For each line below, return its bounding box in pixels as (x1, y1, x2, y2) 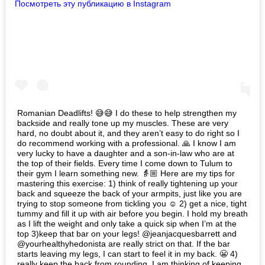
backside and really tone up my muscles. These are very (17, 118, 228, 128)
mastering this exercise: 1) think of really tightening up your (17, 179, 238, 189)
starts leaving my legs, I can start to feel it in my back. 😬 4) (17, 249, 238, 259)
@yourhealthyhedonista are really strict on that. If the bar (17, 239, 230, 249)
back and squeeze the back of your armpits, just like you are (17, 189, 242, 199)
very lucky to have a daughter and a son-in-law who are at (17, 148, 234, 159)
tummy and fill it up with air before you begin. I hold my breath (17, 209, 248, 219)
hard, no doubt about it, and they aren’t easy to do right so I (17, 128, 240, 138)
